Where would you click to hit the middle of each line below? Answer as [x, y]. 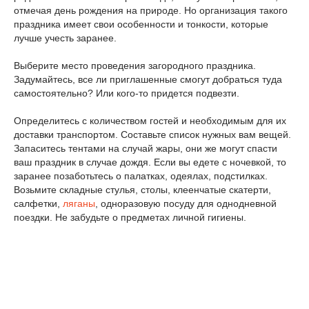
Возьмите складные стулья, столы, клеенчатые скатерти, [142, 190]
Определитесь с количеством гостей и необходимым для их [150, 121]
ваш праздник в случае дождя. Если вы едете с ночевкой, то [150, 162]
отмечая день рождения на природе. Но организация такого [151, 10]
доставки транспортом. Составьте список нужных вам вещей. [152, 134]
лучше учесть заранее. [65, 38]
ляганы [79, 203]
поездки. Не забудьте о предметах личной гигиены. [130, 217]
